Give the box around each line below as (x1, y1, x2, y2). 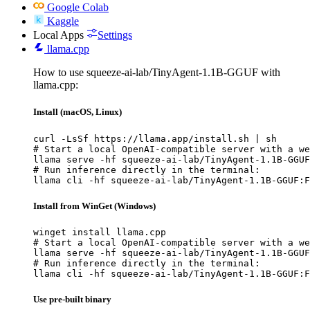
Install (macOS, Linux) (33, 107, 122, 118)
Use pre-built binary (33, 294, 111, 305)
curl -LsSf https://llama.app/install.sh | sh (33, 133, 277, 144)
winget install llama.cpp (33, 226, 166, 237)
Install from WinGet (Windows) (33, 200, 156, 211)
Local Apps (33, 29, 84, 42)
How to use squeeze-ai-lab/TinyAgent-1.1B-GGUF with (33, 66, 280, 79)
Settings (98, 29, 132, 42)
